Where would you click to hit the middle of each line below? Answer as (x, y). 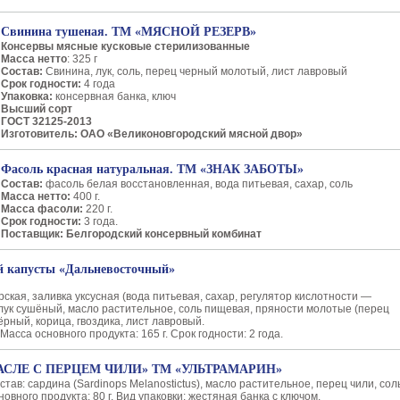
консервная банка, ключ (116, 96)
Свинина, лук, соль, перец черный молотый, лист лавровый (195, 71)
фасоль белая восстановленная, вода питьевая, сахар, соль (199, 184)
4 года (98, 84)
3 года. (101, 221)
